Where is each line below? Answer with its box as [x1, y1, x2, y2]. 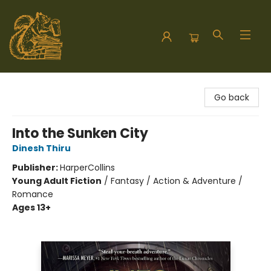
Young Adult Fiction [12, 175, 102, 187]
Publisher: [12, 162, 60, 174]
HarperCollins [60, 162, 115, 174]
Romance [12, 188, 53, 200]
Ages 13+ [12, 201, 51, 214]
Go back [214, 91, 249, 103]
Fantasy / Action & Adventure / [111, 175, 243, 187]
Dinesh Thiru [12, 142, 71, 154]
